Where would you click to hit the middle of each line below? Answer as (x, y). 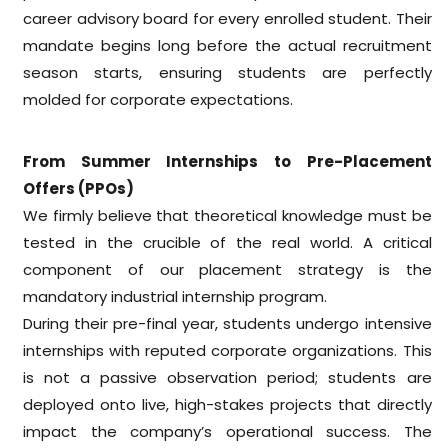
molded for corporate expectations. (158, 99)
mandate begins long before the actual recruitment (227, 45)
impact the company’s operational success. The (227, 431)
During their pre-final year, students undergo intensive (227, 323)
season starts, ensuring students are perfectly (227, 72)
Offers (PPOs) (79, 188)
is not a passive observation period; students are (227, 377)
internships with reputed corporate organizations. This (227, 350)
